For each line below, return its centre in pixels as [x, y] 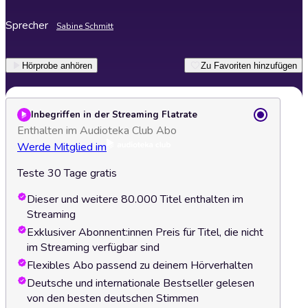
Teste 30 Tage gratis [67, 173]
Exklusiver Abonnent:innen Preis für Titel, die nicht [145, 232]
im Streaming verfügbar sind [93, 247]
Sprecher [27, 25]
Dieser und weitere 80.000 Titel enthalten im [135, 199]
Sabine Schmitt [85, 26]
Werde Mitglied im [62, 147]
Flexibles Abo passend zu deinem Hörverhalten [140, 265]
